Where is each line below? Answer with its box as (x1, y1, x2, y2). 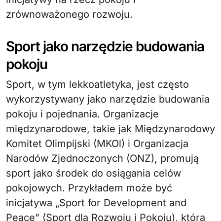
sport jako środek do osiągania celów (6, 167, 181, 179)
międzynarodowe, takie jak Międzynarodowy (6, 122, 215, 135)
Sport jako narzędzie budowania (6, 37, 204, 55)
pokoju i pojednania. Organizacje (6, 108, 159, 120)
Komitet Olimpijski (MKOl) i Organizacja (6, 137, 188, 149)
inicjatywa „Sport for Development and (6, 196, 186, 209)
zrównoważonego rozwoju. (6, 8, 133, 20)
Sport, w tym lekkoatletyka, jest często (6, 78, 189, 90)
